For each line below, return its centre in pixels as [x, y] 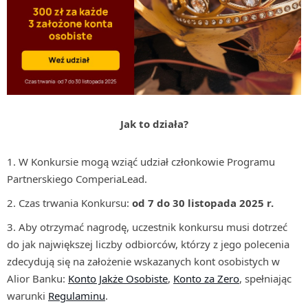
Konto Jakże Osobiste [118, 278]
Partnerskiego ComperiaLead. [77, 178]
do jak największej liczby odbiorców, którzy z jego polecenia [148, 244]
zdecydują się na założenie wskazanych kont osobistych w [143, 261]
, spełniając [265, 278]
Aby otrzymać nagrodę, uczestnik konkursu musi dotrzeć [153, 227]
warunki [27, 295]
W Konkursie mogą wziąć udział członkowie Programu [147, 161]
